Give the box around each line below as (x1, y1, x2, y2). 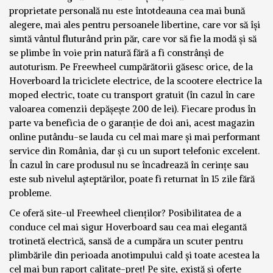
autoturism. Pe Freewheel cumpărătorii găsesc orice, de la (9, 61, 253, 73)
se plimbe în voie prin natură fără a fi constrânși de (9, 47, 224, 58)
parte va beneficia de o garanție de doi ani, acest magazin (9, 117, 255, 129)
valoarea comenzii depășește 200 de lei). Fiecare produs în (9, 103, 256, 115)
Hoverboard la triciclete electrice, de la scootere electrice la (9, 75, 262, 87)
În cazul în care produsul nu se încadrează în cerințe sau (9, 159, 249, 171)
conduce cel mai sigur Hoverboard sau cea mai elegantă (9, 221, 247, 233)
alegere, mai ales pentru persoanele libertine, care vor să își (9, 19, 260, 30)
